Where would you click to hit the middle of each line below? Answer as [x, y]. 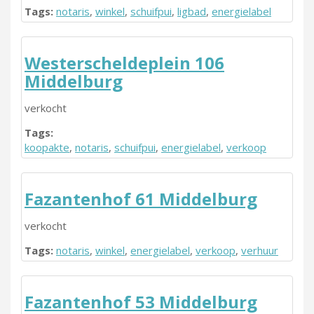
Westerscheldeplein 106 [124, 63]
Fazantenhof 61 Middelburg [141, 199]
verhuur [260, 250]
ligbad [192, 11]
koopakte [47, 147]
